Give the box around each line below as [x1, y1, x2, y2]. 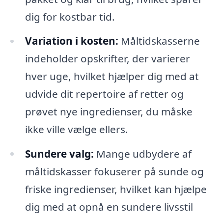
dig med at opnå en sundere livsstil [25, 200, 193, 214]
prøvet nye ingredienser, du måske [25, 105, 192, 119]
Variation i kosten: [25, 34, 118, 48]
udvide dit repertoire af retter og [25, 87, 184, 101]
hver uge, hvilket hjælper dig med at [25, 69, 199, 83]
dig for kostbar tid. [25, 9, 115, 24]
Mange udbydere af [93, 147, 192, 161]
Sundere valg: [25, 147, 94, 161]
